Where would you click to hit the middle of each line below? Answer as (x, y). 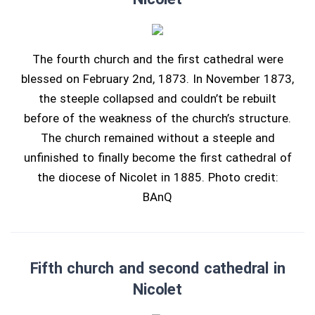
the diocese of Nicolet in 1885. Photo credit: (157, 178)
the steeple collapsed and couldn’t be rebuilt (157, 99)
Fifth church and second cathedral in (157, 269)
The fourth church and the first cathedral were (157, 59)
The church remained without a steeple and (157, 138)
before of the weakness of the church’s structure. (157, 118)
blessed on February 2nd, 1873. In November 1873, (157, 79)
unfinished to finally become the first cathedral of (157, 158)
